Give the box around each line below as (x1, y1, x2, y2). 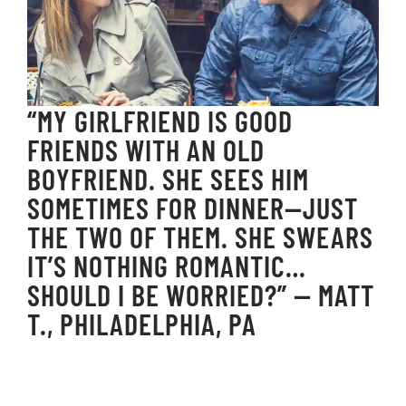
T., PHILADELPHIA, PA (27, 306, 256, 342)
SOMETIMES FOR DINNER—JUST (27, 190, 358, 226)
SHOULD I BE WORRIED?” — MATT (27, 277, 374, 313)
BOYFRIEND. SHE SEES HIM (27, 161, 309, 197)
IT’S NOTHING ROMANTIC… (27, 248, 306, 284)
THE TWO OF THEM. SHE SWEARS (27, 219, 373, 255)
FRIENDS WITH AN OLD (27, 132, 265, 168)
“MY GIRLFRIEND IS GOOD (27, 103, 293, 139)
